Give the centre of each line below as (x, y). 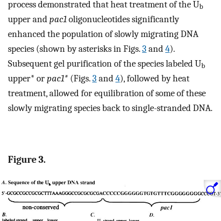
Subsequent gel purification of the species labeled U (105, 63)
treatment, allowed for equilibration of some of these (107, 93)
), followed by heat (155, 78)
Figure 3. (27, 159)
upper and (29, 19)
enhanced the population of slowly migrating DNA (103, 34)
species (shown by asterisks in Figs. (75, 49)
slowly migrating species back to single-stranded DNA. (110, 108)
